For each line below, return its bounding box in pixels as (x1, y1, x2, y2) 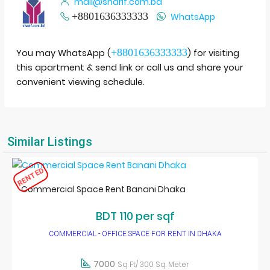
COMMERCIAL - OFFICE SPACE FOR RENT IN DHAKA (48, 230, 222, 239)
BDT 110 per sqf (95, 209, 175, 224)
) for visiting (187, 47, 239, 59)
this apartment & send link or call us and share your (16, 61, 243, 74)
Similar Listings (7, 134, 92, 149)
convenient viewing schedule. (16, 76, 145, 88)
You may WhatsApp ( (16, 47, 111, 59)
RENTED (16, 166, 46, 188)
